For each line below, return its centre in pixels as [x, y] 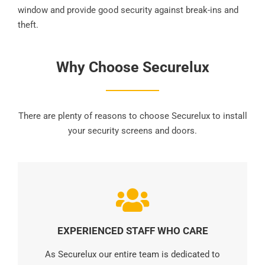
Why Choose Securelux [132, 67]
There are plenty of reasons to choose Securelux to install [132, 116]
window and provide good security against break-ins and [128, 10]
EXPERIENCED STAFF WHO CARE [132, 230]
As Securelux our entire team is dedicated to [132, 254]
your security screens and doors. [132, 130]
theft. [28, 25]
